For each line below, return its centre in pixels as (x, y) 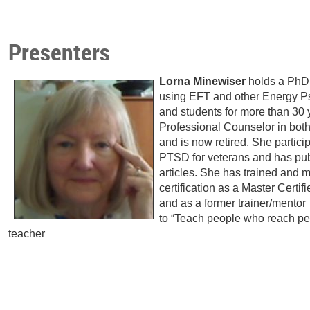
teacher (27, 233)
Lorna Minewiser (203, 81)
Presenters (60, 52)
